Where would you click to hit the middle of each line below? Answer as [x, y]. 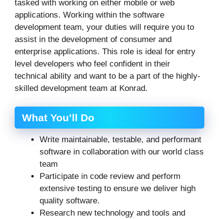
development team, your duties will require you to [104, 27]
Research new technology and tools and [112, 213]
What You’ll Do [58, 118]
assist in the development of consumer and [93, 39]
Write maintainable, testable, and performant [120, 140]
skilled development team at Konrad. [81, 88]
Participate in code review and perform [110, 176]
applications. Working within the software [89, 15]
